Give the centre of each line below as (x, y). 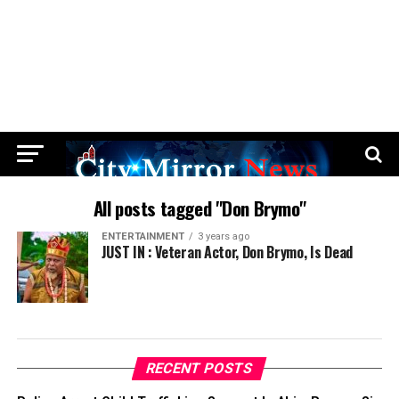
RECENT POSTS (200, 369)
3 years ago (223, 237)
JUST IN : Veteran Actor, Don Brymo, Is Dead (227, 252)
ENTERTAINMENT (142, 237)
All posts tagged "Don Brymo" (199, 208)
